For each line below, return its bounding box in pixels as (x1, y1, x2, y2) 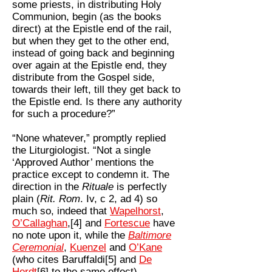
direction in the (12, 181, 82, 193)
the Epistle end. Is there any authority (12, 96, 182, 108)
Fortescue (104, 217, 150, 229)
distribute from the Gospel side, (12, 72, 155, 84)
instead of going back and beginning (12, 47, 174, 59)
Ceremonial (12, 242, 64, 254)
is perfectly (117, 181, 167, 193)
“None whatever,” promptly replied (12, 132, 166, 144)
